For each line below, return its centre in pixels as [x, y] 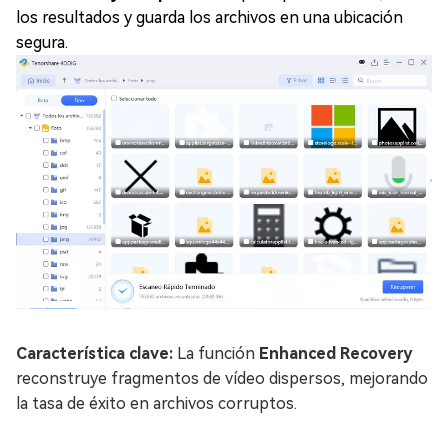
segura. [42, 43]
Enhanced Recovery [335, 353]
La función [216, 353]
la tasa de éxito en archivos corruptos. [156, 403]
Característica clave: [94, 353]
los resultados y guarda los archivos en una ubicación [209, 18]
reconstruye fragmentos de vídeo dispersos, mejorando [222, 378]
